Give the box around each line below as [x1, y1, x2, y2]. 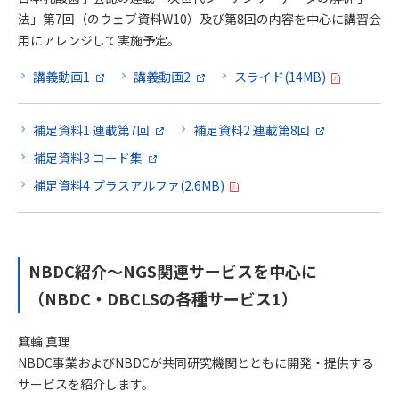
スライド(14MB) [234, 68, 326, 86]
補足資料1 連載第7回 [33, 121, 150, 140]
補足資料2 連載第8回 [193, 121, 310, 140]
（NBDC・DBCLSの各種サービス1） [28, 286, 297, 310]
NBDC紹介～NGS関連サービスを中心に [28, 258, 317, 282]
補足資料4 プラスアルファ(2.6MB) [33, 176, 224, 195]
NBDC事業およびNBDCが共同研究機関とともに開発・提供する [18, 353, 374, 371]
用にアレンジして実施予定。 [18, 30, 180, 49]
